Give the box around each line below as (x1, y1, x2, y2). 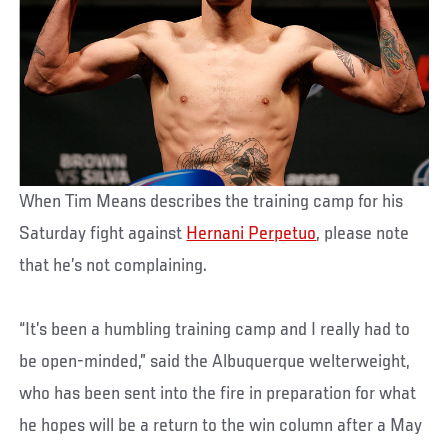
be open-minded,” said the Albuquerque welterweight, (19, 351, 411, 372)
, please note (316, 223, 410, 244)
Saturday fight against (19, 223, 187, 244)
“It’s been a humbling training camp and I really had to (19, 319, 411, 340)
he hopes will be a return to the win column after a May (19, 415, 423, 436)
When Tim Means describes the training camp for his (19, 191, 404, 212)
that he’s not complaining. (19, 255, 208, 276)
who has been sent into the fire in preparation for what (19, 383, 417, 404)
